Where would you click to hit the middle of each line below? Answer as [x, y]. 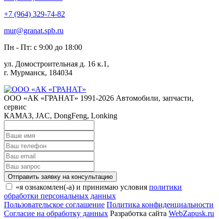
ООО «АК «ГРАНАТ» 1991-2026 [59, 98]
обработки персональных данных [60, 196]
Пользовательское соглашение [54, 205]
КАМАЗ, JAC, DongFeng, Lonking [61, 116]
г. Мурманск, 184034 [38, 73]
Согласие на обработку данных [56, 214]
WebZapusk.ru [191, 214]
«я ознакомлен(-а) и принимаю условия [82, 187]
